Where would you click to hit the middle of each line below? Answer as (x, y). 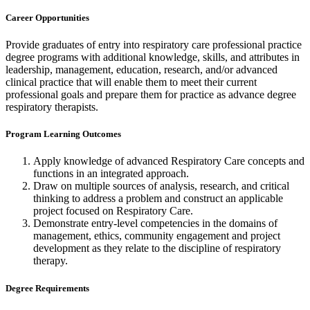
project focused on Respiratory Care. (113, 211)
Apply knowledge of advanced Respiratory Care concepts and (169, 161)
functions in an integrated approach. (111, 174)
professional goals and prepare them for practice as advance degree (151, 95)
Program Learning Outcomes (63, 134)
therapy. (51, 261)
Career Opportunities (47, 17)
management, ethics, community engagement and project (157, 236)
